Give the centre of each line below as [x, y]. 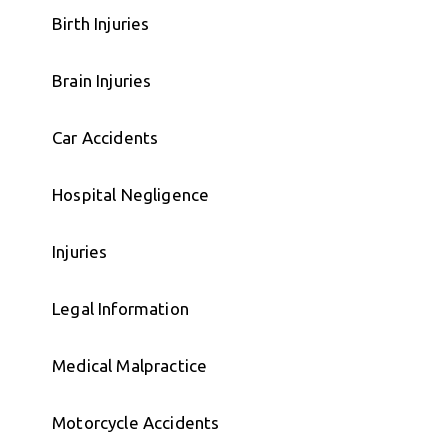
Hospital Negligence [131, 195]
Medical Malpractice [130, 366]
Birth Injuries [101, 24]
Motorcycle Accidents [136, 423]
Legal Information [120, 309]
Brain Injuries [102, 81]
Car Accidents [105, 138]
